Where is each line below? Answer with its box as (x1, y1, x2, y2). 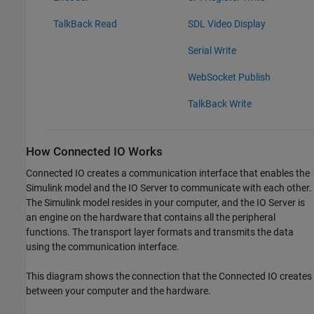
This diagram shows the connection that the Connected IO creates (26, 271, 312, 282)
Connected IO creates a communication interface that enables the (26, 168, 310, 179)
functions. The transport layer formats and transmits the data (26, 226, 294, 238)
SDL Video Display (187, 18, 266, 29)
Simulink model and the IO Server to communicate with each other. (26, 182, 312, 194)
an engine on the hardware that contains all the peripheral (26, 212, 275, 224)
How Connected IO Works (26, 145, 163, 158)
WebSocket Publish (187, 71, 271, 83)
